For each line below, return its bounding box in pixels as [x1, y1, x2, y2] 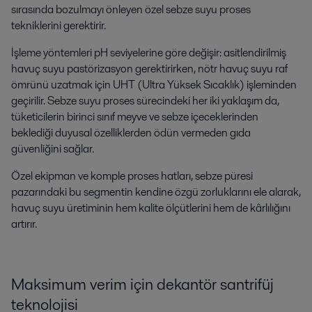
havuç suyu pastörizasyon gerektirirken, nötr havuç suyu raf [11, 61, 288, 77]
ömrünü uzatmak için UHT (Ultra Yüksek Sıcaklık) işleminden [11, 77, 297, 93]
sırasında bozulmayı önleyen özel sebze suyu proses [11, 1, 251, 18]
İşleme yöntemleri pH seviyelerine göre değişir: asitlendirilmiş [11, 45, 286, 61]
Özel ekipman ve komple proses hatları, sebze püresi [11, 168, 253, 185]
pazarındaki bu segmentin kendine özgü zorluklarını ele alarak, [11, 184, 301, 201]
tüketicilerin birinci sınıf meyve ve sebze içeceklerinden [11, 109, 258, 125]
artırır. [11, 216, 37, 233]
